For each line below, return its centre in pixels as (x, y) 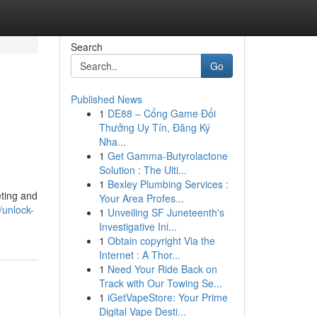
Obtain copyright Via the (161, 241)
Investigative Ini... (138, 226)
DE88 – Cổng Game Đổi (161, 113)
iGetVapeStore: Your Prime (167, 297)
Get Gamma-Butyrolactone (167, 156)
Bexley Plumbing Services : (168, 184)
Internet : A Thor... (139, 255)
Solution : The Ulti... (143, 170)
